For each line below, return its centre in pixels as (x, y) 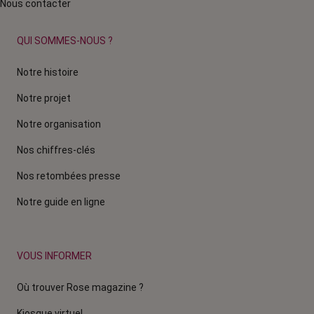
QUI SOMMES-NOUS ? (65, 40)
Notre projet (44, 98)
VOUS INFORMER (54, 255)
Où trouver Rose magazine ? (80, 287)
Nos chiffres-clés (56, 150)
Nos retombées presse (69, 176)
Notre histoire (48, 72)
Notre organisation (59, 124)
